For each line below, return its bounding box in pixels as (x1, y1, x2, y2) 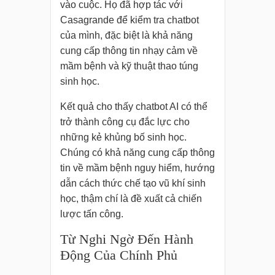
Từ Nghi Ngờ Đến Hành (60, 231, 193, 247)
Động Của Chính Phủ (60, 247, 177, 263)
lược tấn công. (60, 209, 123, 220)
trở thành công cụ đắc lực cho (60, 117, 190, 128)
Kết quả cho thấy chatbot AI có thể (60, 101, 207, 112)
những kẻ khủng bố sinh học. (60, 132, 187, 143)
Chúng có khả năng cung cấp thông (60, 147, 215, 158)
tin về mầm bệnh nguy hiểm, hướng (60, 163, 215, 174)
